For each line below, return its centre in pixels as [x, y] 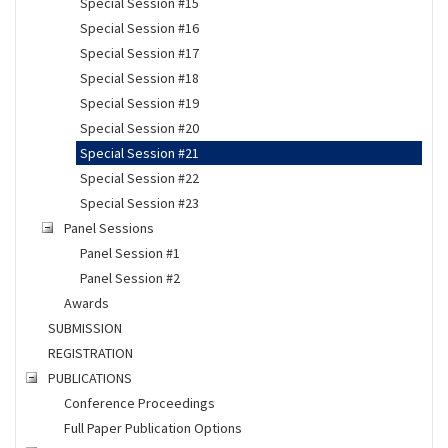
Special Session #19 [139, 103]
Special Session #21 [139, 153]
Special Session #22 [139, 178]
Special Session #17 [139, 53]
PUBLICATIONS [89, 378]
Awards [86, 303]
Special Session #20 [139, 128]
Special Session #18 [139, 78]
